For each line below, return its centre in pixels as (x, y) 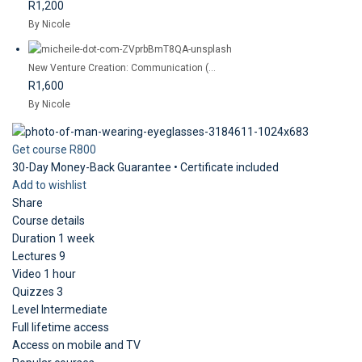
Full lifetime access (61, 327)
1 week (76, 238)
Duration (35, 238)
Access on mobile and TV (76, 345)
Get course (41, 149)
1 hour (60, 274)
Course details (48, 220)
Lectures (36, 256)
